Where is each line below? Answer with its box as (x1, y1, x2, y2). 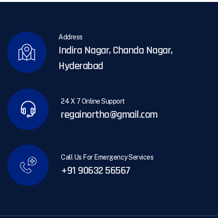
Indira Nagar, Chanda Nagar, (58, 43, 173, 57)
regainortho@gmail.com (61, 108, 158, 122)
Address (58, 33, 83, 41)
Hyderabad (58, 59, 103, 73)
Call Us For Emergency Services (61, 153, 153, 162)
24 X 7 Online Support (61, 97, 125, 106)
